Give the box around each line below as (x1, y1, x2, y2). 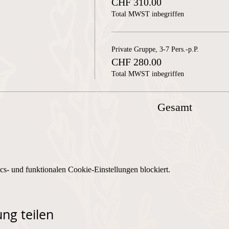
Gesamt (157, 100, 193, 113)
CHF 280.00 (111, 56, 162, 67)
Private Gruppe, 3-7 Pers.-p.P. (111, 45, 199, 53)
